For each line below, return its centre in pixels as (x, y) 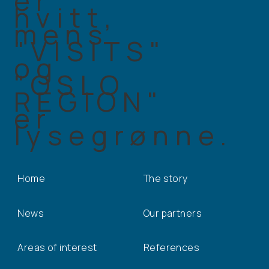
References (171, 248)
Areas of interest (57, 248)
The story (165, 179)
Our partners (173, 213)
